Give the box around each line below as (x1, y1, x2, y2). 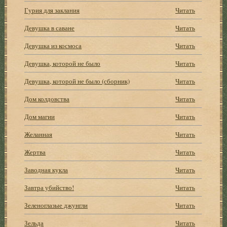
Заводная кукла (24, 165, 68, 174)
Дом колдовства (24, 94, 70, 103)
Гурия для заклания (24, 5, 80, 15)
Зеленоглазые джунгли (24, 200, 88, 210)
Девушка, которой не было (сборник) (24, 76, 130, 86)
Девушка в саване (24, 23, 75, 32)
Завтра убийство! (24, 182, 74, 192)
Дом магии (24, 111, 55, 121)
